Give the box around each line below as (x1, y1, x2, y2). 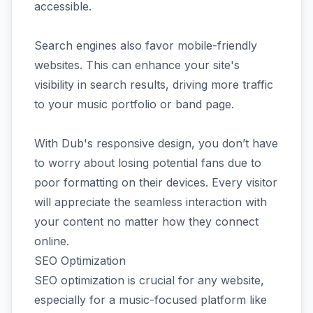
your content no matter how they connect (34, 214, 259, 228)
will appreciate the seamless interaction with (34, 194, 267, 209)
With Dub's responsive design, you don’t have (34, 136, 278, 150)
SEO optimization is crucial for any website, (34, 272, 264, 287)
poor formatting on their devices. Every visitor (34, 175, 277, 189)
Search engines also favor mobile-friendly (34, 38, 257, 52)
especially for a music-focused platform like (34, 292, 267, 307)
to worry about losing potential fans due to (34, 155, 261, 170)
